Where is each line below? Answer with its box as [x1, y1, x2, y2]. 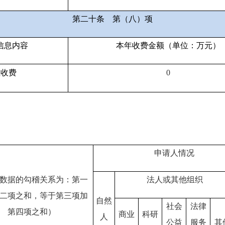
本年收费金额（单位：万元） [116, 41, 220, 50]
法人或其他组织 [146, 175, 203, 184]
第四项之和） [7, 207, 56, 216]
